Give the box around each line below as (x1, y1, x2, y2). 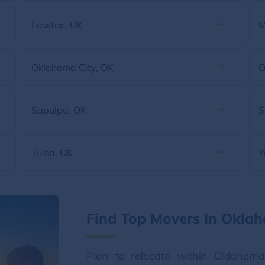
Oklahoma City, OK (31, 62, 114, 73)
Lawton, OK (31, 19, 83, 31)
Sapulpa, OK (31, 104, 87, 116)
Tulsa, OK (31, 147, 73, 159)
